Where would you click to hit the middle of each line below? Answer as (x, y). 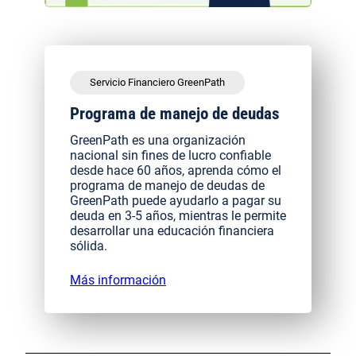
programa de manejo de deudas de (167, 186)
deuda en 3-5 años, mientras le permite (178, 216)
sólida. (89, 246)
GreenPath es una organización (158, 141)
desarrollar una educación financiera (172, 231)
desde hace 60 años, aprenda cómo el (176, 171)
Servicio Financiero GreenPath (158, 83)
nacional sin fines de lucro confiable (170, 156)
